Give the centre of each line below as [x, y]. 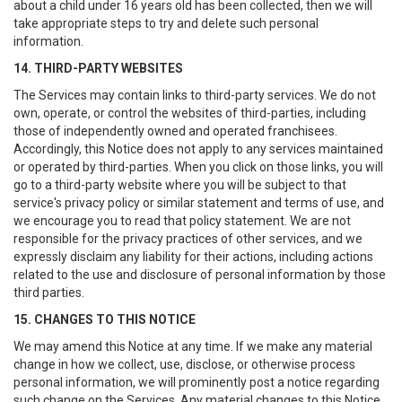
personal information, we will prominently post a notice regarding [197, 382]
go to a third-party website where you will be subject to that [180, 185]
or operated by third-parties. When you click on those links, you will [198, 167]
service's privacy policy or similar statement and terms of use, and [199, 203]
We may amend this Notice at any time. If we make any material [193, 346]
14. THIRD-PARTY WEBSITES [98, 68]
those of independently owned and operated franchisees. [175, 131]
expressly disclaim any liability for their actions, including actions [193, 257]
